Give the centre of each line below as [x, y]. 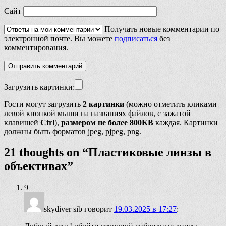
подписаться [136, 38]
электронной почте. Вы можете [59, 38]
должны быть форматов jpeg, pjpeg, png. [73, 131]
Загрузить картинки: [39, 87]
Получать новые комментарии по [161, 29]
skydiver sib [63, 209]
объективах [36, 166]
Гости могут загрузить [43, 104]
